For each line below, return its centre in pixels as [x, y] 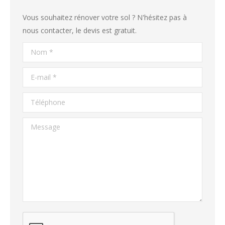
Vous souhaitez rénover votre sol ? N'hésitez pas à [105, 17]
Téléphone [40, 99]
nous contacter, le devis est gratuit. [80, 30]
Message [37, 124]
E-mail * [36, 74]
